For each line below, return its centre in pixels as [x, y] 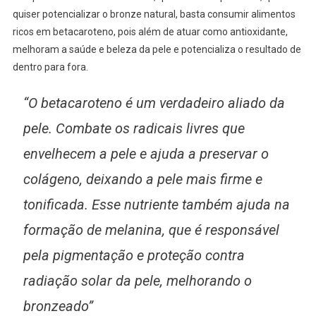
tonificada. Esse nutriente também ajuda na [156, 204]
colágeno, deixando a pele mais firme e [142, 179]
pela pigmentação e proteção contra [134, 255]
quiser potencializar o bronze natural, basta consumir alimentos [154, 14]
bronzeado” [58, 306]
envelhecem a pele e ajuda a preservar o [146, 153]
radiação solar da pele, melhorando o [137, 280]
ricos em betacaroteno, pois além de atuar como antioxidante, [150, 31]
